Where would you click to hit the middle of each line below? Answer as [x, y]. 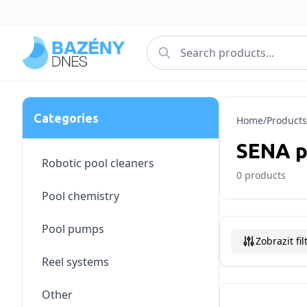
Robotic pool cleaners [98, 163]
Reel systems [75, 262]
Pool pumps [73, 229]
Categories [66, 118]
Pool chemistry [81, 196]
